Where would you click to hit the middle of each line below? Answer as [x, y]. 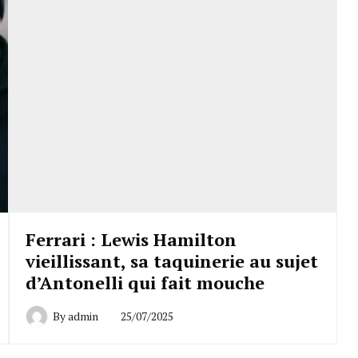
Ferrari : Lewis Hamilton [131, 240]
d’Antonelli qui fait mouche [145, 283]
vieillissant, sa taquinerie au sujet [171, 261]
